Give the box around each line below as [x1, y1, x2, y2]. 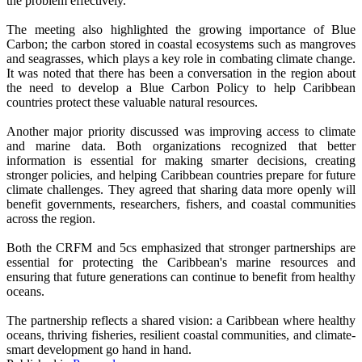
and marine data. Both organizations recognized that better [6, 138, 356, 153]
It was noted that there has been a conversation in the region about [6, 65, 356, 80]
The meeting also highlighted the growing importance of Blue [6, 22, 356, 36]
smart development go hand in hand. [6, 342, 192, 356]
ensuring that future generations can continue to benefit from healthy [6, 269, 356, 284]
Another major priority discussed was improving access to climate [6, 124, 356, 138]
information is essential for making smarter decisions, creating [6, 153, 356, 167]
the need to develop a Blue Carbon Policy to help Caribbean [6, 80, 356, 95]
